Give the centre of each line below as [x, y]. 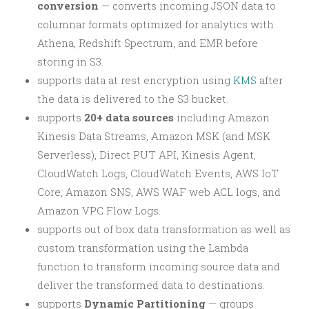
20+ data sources [129, 117]
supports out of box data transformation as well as [164, 229]
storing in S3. [70, 61]
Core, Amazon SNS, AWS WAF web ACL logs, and [159, 191]
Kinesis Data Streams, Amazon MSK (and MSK [154, 136]
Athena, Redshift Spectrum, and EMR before [148, 42]
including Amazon [222, 117]
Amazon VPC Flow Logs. [99, 210]
